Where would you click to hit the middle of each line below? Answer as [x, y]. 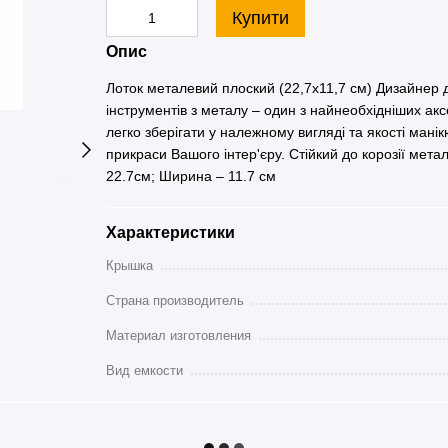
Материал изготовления [178, 335]
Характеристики [170, 232]
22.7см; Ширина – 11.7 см [190, 176]
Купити [260, 18]
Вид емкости [144, 370]
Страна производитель [174, 300]
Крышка [129, 265]
